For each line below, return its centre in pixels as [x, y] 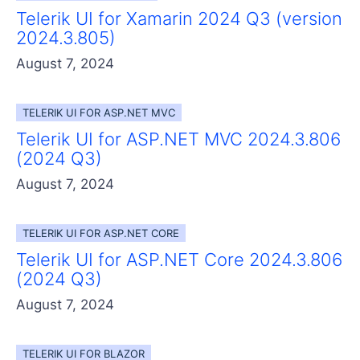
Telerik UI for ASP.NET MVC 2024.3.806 [178, 139]
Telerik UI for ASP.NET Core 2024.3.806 [179, 259]
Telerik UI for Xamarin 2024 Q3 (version [179, 18]
